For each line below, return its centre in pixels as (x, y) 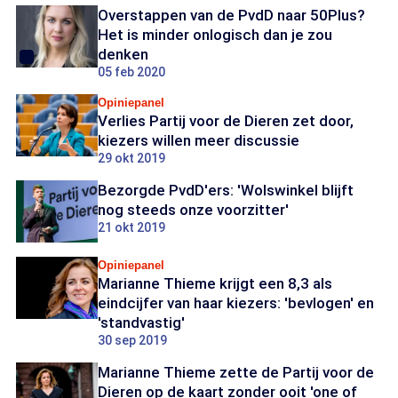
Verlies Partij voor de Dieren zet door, (226, 121)
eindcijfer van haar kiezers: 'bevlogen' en (236, 303)
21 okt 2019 (131, 227)
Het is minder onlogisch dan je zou (215, 35)
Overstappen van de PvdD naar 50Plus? (231, 15)
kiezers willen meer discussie (199, 140)
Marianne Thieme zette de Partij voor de (236, 372)
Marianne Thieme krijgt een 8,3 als (215, 283)
